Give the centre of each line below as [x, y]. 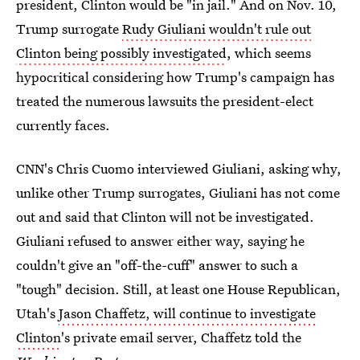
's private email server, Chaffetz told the [181, 337]
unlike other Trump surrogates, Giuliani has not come [178, 192]
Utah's [37, 313]
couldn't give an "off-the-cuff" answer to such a [157, 265]
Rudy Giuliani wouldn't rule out [217, 29]
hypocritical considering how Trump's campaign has [175, 77]
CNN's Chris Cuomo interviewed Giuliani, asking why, [179, 168]
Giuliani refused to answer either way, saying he [160, 241]
